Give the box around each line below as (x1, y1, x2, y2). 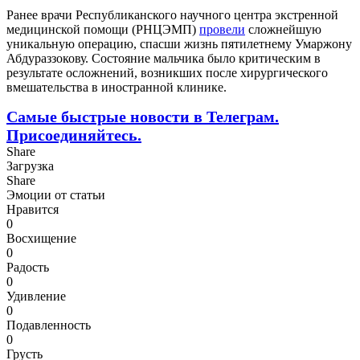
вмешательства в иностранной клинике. (6, 80, 227, 94)
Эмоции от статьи (6, 187, 105, 202)
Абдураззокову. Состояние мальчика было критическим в (6, 51, 321, 65)
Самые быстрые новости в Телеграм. (6, 107, 279, 125)
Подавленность (6, 317, 91, 332)
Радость (6, 260, 49, 274)
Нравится (6, 202, 59, 216)
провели (199, 22, 245, 36)
